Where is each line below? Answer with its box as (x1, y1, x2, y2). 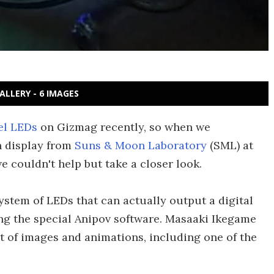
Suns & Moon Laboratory (75, 138, 207, 152)
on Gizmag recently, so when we (37, 120, 210, 134)
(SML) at (207, 138, 253, 152)
